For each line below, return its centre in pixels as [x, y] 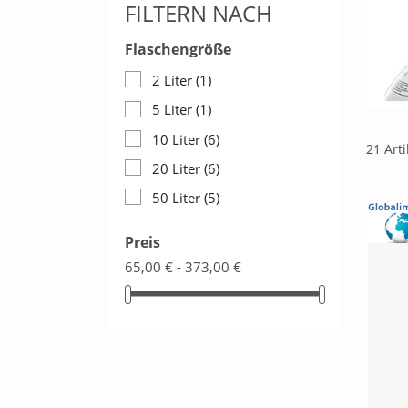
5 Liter [174, 110]
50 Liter [178, 198]
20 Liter [178, 168]
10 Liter [178, 139]
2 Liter [174, 81]
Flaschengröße [178, 50]
